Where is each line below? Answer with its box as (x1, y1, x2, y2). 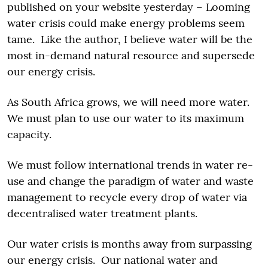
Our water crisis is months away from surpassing (7, 237, 252, 251)
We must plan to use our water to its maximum (7, 111, 244, 125)
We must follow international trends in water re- (7, 158, 253, 172)
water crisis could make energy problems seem (7, 16, 245, 30)
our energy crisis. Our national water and (7, 253, 218, 267)
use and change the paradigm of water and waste (7, 174, 254, 188)
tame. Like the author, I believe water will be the (7, 32, 252, 46)
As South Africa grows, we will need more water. (7, 95, 249, 109)
